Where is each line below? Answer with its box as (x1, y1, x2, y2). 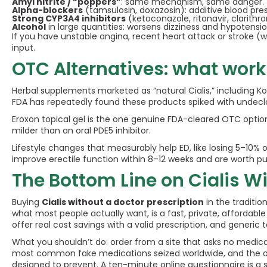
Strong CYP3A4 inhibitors (12, 13, 126, 24)
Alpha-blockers (12, 4, 83, 16)
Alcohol (12, 21, 46, 33)
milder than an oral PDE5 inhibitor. (12, 125, 151, 136)
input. (12, 42, 35, 54)
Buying (12, 196, 42, 208)
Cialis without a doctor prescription (42, 196, 204, 208)
